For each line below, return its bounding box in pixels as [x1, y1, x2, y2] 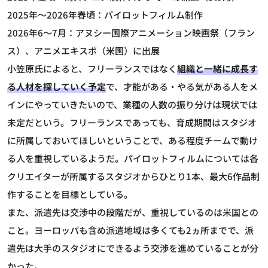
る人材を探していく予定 [7, 80, 106, 93]
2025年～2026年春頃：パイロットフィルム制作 [7, 8, 203, 21]
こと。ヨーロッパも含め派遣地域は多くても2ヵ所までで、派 [7, 223, 254, 236]
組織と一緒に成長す [177, 62, 258, 75]
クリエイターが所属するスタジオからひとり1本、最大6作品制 [7, 169, 260, 182]
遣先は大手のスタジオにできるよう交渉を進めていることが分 [7, 241, 258, 254]
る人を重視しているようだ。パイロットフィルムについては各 [7, 151, 258, 165]
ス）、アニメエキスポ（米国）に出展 [7, 44, 160, 57]
